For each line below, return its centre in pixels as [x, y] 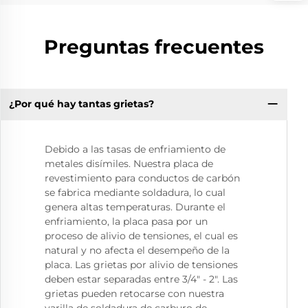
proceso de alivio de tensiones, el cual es [141, 235]
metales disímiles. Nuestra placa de [129, 163]
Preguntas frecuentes [154, 46]
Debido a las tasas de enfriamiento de [135, 149]
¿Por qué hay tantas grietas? [81, 104]
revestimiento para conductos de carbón [142, 178]
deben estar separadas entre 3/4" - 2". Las [141, 279]
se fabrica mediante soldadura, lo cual [135, 192]
